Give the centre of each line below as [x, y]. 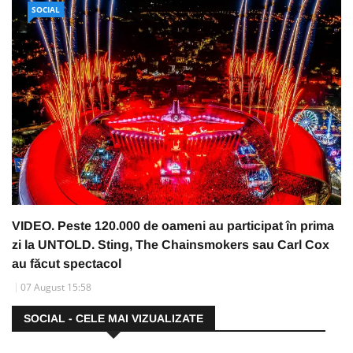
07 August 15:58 [56, 288]
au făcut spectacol [67, 264]
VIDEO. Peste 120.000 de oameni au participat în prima [173, 226]
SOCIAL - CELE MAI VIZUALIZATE [113, 319]
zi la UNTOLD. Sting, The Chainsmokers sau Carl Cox [171, 245]
